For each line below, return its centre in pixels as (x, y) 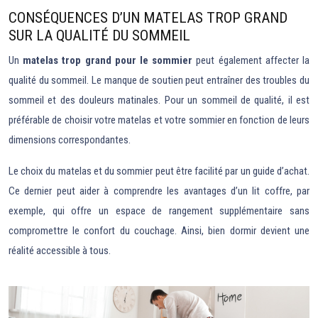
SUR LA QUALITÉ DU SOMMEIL (99, 35)
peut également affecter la (251, 60)
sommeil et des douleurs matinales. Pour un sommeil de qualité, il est (159, 100)
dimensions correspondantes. (70, 140)
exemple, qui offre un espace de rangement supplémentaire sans (159, 211)
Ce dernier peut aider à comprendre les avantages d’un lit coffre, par (159, 191)
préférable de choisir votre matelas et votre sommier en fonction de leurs (159, 120)
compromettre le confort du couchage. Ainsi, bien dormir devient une (159, 231)
